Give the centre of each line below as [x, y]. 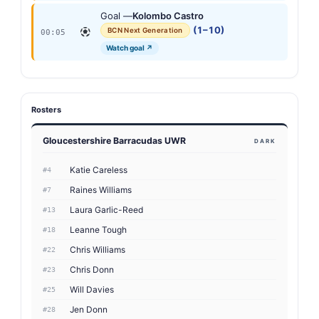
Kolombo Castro [168, 16]
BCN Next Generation [145, 31]
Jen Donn [89, 310]
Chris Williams [98, 250]
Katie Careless [99, 170]
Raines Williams [101, 190]
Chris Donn [92, 270]
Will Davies [92, 290]
